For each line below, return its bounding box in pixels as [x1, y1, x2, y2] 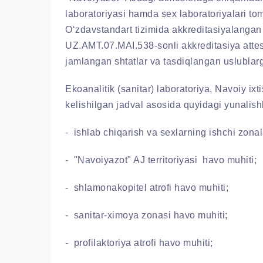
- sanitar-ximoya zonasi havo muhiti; [65, 210, 228, 220]
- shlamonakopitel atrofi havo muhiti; [65, 183, 228, 193]
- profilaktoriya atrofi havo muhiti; [65, 238, 213, 248]
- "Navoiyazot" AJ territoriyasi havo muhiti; [65, 155, 257, 165]
